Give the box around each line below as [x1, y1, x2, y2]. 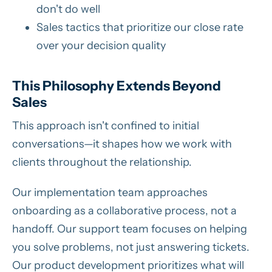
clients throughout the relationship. [12, 155, 192, 169]
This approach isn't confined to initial [12, 118, 199, 132]
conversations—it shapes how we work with [12, 137, 232, 151]
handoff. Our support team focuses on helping [12, 222, 247, 236]
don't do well [36, 2, 100, 16]
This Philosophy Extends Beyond [12, 77, 221, 94]
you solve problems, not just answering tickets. [12, 240, 250, 254]
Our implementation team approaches [12, 185, 208, 199]
